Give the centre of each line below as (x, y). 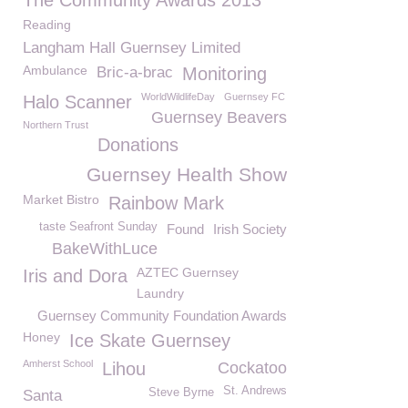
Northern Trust (56, 125)
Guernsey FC (255, 97)
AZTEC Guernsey (188, 272)
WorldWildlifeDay (178, 97)
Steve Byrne (181, 393)
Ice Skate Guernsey (150, 341)
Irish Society (250, 229)
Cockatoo (252, 368)
